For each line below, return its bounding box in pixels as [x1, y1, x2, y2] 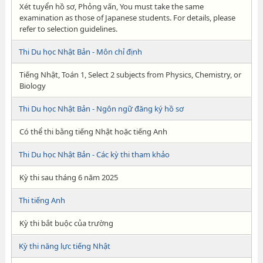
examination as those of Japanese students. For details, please [19, 12, 235, 23]
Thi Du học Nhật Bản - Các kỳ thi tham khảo [18, 149, 170, 160]
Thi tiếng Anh [18, 195, 65, 205]
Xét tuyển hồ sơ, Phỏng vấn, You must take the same [19, 1, 204, 12]
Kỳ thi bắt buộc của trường [19, 218, 113, 228]
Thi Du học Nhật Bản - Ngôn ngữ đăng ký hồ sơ [18, 103, 184, 114]
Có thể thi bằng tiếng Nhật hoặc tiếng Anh [19, 126, 167, 137]
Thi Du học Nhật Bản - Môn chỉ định [18, 46, 142, 57]
